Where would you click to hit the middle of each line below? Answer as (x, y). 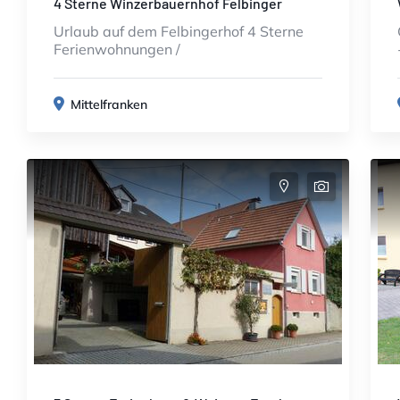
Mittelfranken (109, 104)
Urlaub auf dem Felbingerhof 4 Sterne (179, 31)
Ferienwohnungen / (117, 49)
